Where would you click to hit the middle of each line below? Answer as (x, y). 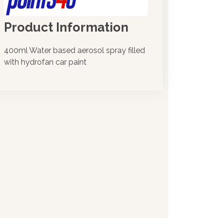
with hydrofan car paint (45, 62)
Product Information (66, 27)
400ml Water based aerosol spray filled (74, 51)
